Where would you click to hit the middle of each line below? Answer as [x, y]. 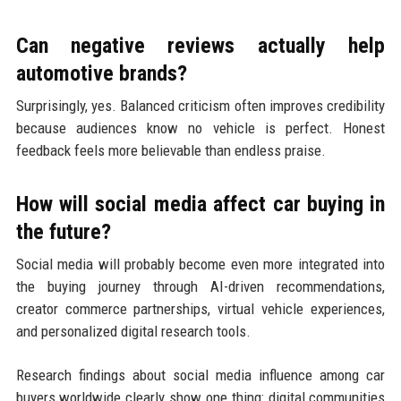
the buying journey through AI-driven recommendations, [200, 286]
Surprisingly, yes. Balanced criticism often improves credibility [200, 105]
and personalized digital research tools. [133, 331]
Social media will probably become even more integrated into [200, 264]
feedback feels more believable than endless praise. [171, 150]
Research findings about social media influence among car [200, 375]
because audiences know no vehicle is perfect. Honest [200, 128]
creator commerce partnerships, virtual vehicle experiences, [200, 308]
